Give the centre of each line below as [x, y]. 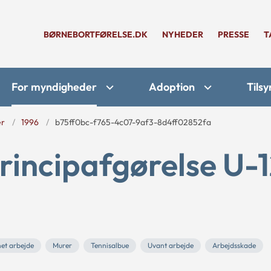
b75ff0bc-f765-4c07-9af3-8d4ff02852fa [133, 122]
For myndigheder [54, 87]
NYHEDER [183, 34]
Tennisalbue [110, 245]
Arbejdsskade [234, 245]
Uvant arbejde [171, 245]
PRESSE [233, 34]
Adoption [172, 87]
